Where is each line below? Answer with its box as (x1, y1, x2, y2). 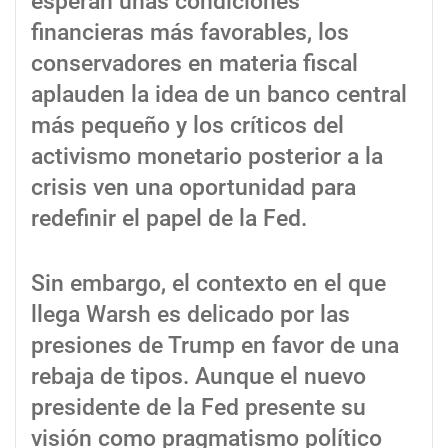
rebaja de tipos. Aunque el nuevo (31, 363, 366, 391)
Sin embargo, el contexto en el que (31, 270, 386, 298)
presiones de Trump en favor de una (31, 332, 399, 360)
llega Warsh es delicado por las (31, 301, 350, 329)
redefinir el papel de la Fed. (31, 205, 307, 233)
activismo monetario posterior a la (31, 143, 383, 171)
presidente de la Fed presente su (31, 394, 366, 422)
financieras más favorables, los (31, 19, 349, 47)
